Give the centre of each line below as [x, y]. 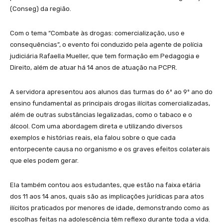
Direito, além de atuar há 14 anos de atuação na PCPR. [94, 68]
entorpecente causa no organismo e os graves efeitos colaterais [110, 149]
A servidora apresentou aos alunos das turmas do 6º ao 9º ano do [111, 92]
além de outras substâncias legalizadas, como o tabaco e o [101, 115]
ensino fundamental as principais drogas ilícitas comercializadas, [110, 104]
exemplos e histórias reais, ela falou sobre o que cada [93, 138]
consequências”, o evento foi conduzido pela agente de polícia [106, 45]
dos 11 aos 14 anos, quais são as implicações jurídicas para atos [107, 197]
